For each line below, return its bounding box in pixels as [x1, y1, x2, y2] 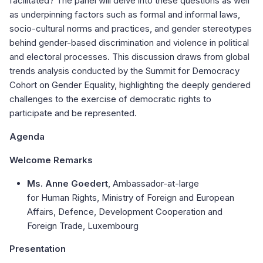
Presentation [9, 243, 66, 255]
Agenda [9, 131, 45, 143]
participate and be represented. [9, 107, 137, 119]
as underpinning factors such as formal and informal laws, [9, 9, 240, 21]
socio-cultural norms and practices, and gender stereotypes [9, 23, 252, 35]
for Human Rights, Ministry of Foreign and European [27, 192, 234, 204]
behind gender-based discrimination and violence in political [9, 37, 249, 49]
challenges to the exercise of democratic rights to [9, 93, 211, 105]
